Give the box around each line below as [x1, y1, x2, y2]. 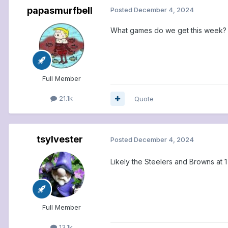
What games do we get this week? [110, 25, 226, 35]
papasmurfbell [26, 5, 93, 16]
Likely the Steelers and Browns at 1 [110, 157, 227, 166]
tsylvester [36, 133, 83, 145]
